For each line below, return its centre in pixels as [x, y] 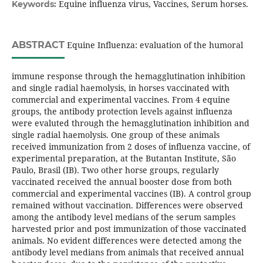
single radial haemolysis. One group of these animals [115, 134]
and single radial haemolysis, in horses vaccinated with [120, 87]
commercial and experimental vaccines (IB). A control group [131, 193]
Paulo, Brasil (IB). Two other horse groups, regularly [115, 170]
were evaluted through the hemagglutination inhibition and [130, 123]
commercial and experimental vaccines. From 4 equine [121, 99]
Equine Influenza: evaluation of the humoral [154, 45]
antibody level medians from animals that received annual [127, 252]
